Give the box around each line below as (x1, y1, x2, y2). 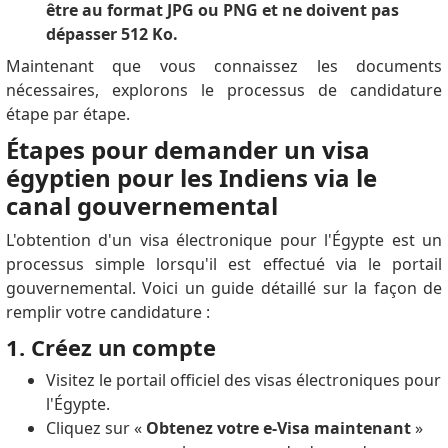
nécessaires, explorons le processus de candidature (5, 78, 443, 101)
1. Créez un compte (5, 331, 216, 362)
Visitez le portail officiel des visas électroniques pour (45, 368, 441, 391)
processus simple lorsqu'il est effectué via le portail (5, 252, 443, 275)
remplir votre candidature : (5, 300, 210, 323)
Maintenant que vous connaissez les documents (5, 54, 443, 77)
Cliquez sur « (45, 416, 142, 439)
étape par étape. (5, 102, 130, 125)
